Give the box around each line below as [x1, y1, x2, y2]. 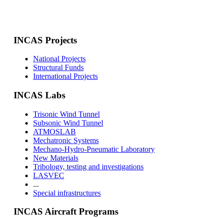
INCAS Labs [13, 90, 65, 101]
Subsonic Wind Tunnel [33, 118, 103, 127]
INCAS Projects [13, 35, 77, 45]
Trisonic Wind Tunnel [33, 109, 100, 118]
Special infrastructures [33, 188, 101, 197]
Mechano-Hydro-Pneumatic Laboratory [33, 145, 155, 153]
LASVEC [33, 171, 64, 180]
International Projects [33, 72, 98, 81]
